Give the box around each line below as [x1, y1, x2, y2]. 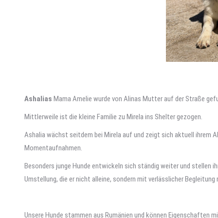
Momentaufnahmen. [24, 144, 82, 152]
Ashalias [24, 94, 52, 103]
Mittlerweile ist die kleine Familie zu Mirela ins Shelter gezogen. [24, 112, 204, 121]
